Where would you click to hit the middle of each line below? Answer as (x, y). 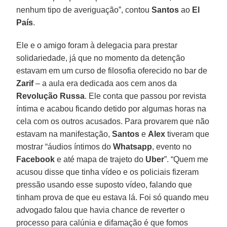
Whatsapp (133, 146)
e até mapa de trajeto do (100, 159)
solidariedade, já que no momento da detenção (101, 58)
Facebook (36, 159)
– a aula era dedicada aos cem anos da (105, 83)
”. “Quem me (186, 159)
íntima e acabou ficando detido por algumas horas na (111, 108)
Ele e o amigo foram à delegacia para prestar (97, 45)
